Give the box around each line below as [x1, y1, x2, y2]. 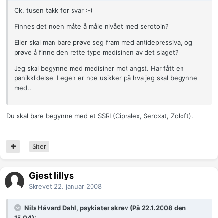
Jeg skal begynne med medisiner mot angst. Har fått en [14, 64, 184, 73]
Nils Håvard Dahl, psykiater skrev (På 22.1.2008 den [23, 204, 186, 212]
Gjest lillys [29, 170, 74, 181]
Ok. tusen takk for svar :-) [14, 6, 93, 15]
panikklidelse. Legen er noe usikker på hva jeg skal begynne [14, 74, 197, 82]
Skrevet [29, 182, 54, 191]
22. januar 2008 [54, 182, 102, 191]
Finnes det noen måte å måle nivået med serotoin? [14, 22, 169, 31]
